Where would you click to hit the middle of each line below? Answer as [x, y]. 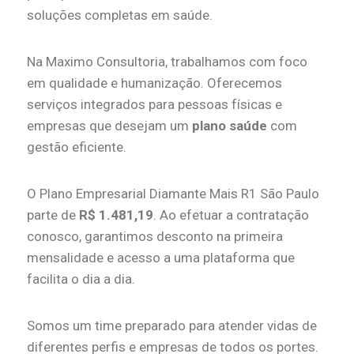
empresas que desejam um [109, 125]
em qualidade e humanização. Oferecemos [154, 83]
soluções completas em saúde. [120, 15]
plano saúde [230, 125]
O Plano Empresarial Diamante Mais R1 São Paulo [173, 193]
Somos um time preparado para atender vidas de [172, 325]
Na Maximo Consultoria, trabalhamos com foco [167, 61]
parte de [53, 215]
